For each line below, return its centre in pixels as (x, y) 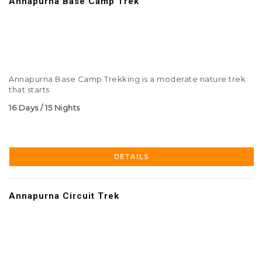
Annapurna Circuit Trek (64, 196)
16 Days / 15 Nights (44, 108)
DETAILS (132, 157)
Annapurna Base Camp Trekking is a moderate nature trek (127, 79)
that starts (29, 90)
